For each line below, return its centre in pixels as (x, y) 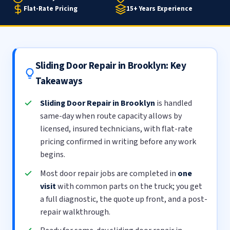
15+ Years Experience (159, 9)
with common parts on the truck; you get (129, 186)
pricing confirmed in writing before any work (118, 142)
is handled (174, 103)
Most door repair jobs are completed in (109, 173)
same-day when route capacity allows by (111, 116)
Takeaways (59, 81)
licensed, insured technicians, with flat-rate (117, 129)
